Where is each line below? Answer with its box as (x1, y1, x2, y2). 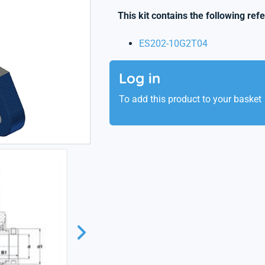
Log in (118, 69, 160, 87)
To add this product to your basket (118, 93, 261, 105)
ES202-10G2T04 (138, 38, 208, 49)
